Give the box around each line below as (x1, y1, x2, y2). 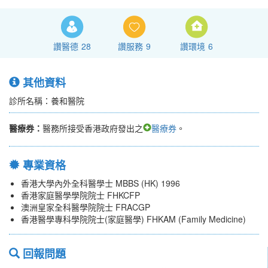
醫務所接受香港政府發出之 (42, 122, 143, 135)
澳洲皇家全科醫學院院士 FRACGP (21, 201, 150, 214)
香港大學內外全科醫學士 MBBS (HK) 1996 (21, 177, 180, 190)
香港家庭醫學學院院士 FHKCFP (21, 189, 140, 202)
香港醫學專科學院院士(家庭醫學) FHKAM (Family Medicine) (21, 213, 246, 226)
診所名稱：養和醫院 (9, 95, 84, 107)
